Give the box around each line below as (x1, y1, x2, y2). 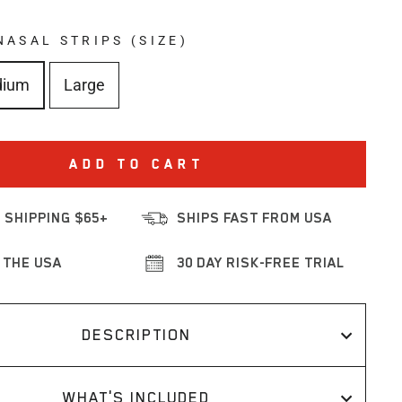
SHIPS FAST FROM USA (177, 210, 333, 226)
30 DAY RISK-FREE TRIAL (177, 255, 345, 271)
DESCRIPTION (82, 326, 192, 344)
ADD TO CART (68, 156, 205, 171)
